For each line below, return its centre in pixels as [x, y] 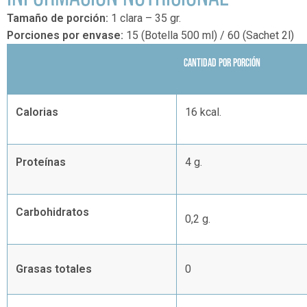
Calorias [37, 112]
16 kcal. [203, 112]
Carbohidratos [52, 212]
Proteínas [41, 162]
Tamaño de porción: [58, 18]
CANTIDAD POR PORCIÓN [222, 62]
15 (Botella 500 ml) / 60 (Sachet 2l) [209, 35]
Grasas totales [54, 269]
